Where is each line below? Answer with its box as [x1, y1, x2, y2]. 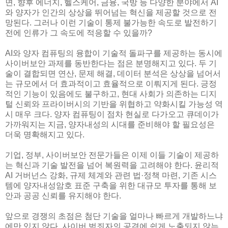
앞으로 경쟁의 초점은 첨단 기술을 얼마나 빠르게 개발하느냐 [5, 212, 223, 221]
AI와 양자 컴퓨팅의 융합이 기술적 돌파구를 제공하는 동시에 [5, 49, 222, 58]
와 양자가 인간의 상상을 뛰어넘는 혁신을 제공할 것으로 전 [5, 8, 217, 17]
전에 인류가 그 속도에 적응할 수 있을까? [5, 28, 152, 38]
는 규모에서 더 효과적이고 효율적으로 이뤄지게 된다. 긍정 [5, 79, 217, 89]
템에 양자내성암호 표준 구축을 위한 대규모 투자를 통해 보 [5, 181, 217, 190]
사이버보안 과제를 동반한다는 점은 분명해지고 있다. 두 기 [5, 59, 217, 68]
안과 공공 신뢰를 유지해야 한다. [5, 191, 121, 201]
